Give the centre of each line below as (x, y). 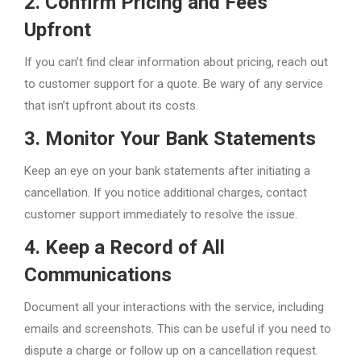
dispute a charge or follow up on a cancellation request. (171, 351)
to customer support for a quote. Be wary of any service (174, 84)
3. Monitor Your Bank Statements (170, 139)
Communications (98, 275)
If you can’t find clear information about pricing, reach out (176, 62)
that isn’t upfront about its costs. (111, 106)
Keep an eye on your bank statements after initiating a (167, 171)
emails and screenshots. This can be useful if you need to (178, 329)
